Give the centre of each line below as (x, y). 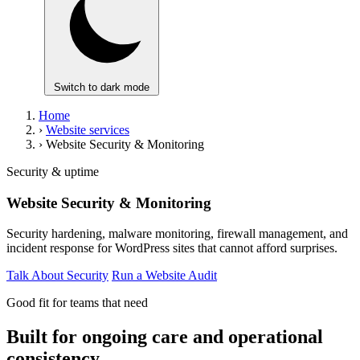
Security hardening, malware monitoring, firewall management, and (177, 234)
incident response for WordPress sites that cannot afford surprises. (172, 248)
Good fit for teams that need (77, 303)
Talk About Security (57, 276)
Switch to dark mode (102, 87)
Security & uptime (53, 172)
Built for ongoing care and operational (165, 337)
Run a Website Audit (164, 276)
